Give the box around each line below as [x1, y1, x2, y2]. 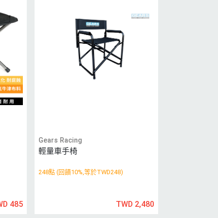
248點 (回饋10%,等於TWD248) [38, 168, 124, 176]
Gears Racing [38, 136, 83, 145]
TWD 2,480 [116, 199, 155, 209]
